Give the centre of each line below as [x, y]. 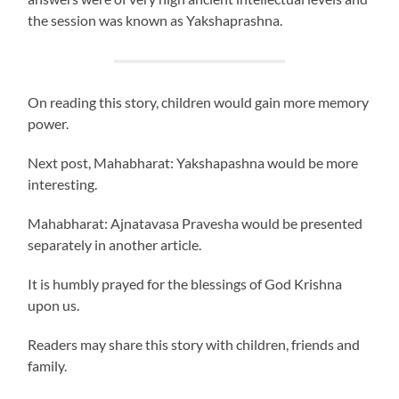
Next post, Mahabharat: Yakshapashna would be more [193, 163]
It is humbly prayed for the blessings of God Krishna [185, 284]
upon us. [55, 305]
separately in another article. [115, 244]
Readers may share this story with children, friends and [194, 344]
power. [49, 123]
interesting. [63, 184]
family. [48, 366]
